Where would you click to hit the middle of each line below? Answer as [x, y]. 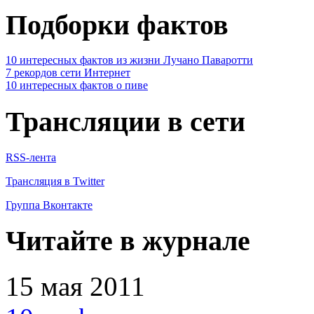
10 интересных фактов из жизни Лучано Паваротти [129, 60]
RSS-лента [31, 157]
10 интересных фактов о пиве [77, 86]
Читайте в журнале [128, 241]
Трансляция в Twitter [55, 181]
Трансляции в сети [125, 122]
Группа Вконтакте [49, 205]
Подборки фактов [117, 25]
